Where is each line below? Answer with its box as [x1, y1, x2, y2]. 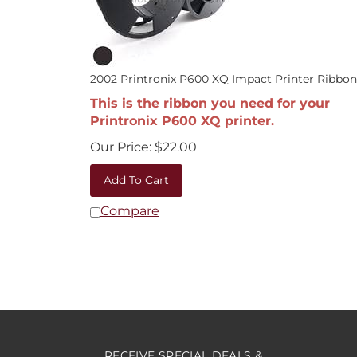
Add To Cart [104, 165, 169, 179]
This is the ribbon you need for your [90, 88, 330, 103]
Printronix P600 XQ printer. [90, 105, 274, 120]
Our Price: [90, 131, 151, 147]
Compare [100, 195, 159, 210]
